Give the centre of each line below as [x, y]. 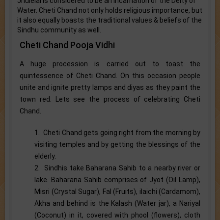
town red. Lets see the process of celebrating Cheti [110, 99]
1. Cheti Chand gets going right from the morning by [117, 132]
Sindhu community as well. [59, 30]
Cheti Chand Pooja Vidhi [67, 45]
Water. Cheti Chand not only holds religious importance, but [110, 10]
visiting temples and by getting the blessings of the [117, 144]
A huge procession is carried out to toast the [110, 64]
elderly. [45, 156]
